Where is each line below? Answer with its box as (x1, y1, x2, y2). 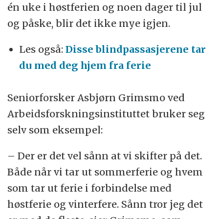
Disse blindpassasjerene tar (66, 43, 206, 55)
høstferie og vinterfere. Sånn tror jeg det (7, 197, 203, 210)
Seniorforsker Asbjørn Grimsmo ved (7, 91, 185, 104)
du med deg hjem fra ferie (19, 59, 152, 71)
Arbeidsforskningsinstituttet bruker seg (7, 107, 205, 120)
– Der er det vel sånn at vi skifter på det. (7, 149, 202, 162)
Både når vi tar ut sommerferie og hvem (7, 165, 203, 178)
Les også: (19, 43, 66, 55)
